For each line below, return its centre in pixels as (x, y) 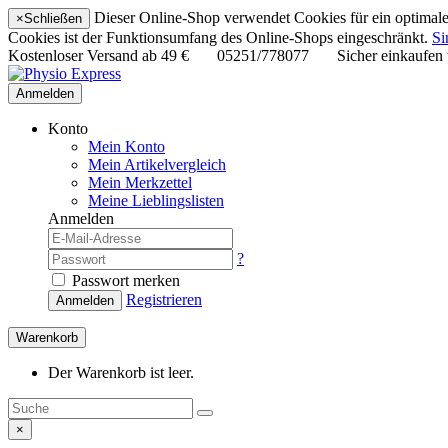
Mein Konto (126, 146)
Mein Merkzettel (140, 182)
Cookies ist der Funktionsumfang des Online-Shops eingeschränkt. (220, 37)
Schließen (53, 18)
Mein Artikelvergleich (157, 164)
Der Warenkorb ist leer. (121, 372)
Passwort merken (124, 280)
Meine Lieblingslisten (156, 200)
